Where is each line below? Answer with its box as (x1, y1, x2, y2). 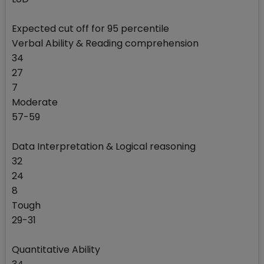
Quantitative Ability (12, 243, 100, 257)
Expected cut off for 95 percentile (12, 22, 169, 36)
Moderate (12, 95, 58, 110)
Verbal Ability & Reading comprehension (12, 37, 199, 51)
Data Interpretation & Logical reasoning (12, 140, 196, 154)
